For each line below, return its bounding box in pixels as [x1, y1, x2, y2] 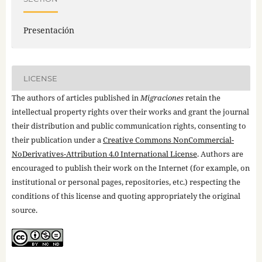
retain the [183, 92, 220, 104]
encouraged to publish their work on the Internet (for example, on [11, 163, 250, 174]
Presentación [23, 25, 74, 36]
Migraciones [140, 92, 184, 104]
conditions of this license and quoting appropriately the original [11, 191, 240, 202]
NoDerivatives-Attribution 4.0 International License [11, 149, 197, 160]
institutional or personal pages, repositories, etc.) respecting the [11, 177, 240, 188]
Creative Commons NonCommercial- [102, 135, 234, 146]
